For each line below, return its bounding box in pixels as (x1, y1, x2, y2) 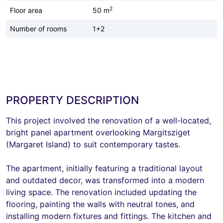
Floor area (10, 5, 42, 14)
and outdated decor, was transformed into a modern (6, 175, 204, 185)
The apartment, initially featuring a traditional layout (6, 163, 203, 173)
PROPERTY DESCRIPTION (6, 93, 139, 107)
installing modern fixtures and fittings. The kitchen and (6, 211, 212, 221)
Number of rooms (10, 24, 67, 33)
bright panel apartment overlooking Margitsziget (6, 127, 190, 137)
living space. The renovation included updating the (6, 187, 197, 197)
